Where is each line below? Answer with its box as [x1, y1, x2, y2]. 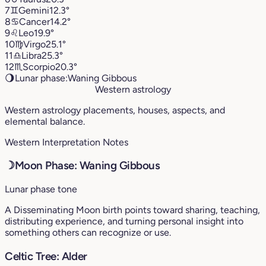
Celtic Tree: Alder [5, 249, 87, 263]
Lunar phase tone [5, 183, 77, 195]
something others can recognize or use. [5, 227, 171, 239]
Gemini [18, 4, 49, 16]
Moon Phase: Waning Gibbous [14, 159, 160, 173]
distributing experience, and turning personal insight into [5, 216, 243, 227]
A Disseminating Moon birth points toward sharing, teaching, [5, 204, 260, 216]
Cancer [19, 15, 50, 27]
